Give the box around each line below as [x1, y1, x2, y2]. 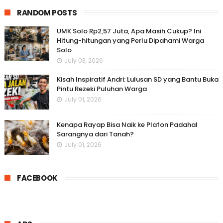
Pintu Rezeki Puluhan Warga [56, 84, 147, 94]
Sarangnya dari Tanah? [56, 129, 134, 139]
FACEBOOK [16, 172, 58, 183]
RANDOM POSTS [16, 7, 77, 18]
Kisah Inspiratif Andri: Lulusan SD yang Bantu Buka [56, 74, 219, 84]
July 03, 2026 [64, 56, 103, 65]
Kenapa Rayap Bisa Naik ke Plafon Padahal [56, 119, 198, 129]
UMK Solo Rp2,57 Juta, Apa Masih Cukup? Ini [56, 26, 201, 36]
